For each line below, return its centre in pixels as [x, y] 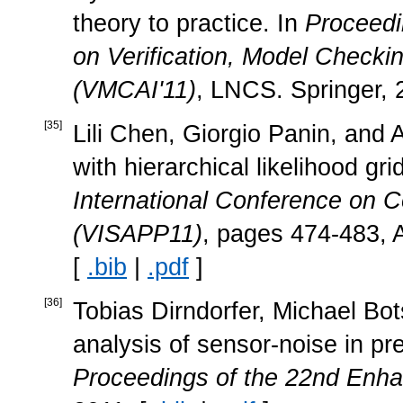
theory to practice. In [189, 23]
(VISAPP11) [138, 233]
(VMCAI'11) [134, 90]
